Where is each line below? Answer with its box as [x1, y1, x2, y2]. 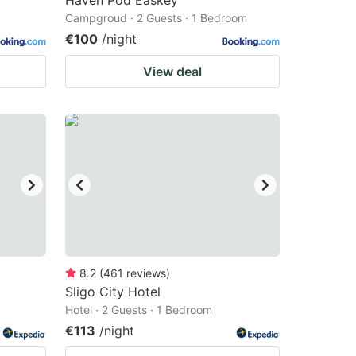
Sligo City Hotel [65, 284, 161, 300]
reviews [126, 266, 166, 280]
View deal [143, 64, 202, 79]
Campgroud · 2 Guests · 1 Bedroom [65, 11, 247, 25]
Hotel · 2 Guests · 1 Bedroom [65, 303, 212, 316]
